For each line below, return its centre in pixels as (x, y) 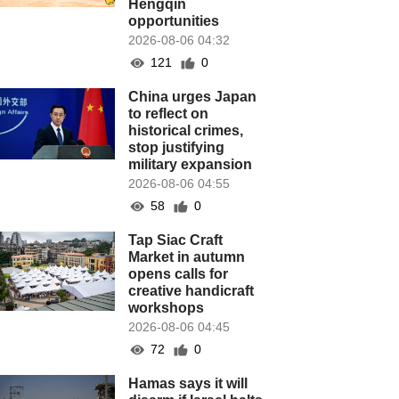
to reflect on (169, 114)
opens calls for (179, 274)
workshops (167, 308)
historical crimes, (186, 130)
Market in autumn (187, 257)
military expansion (191, 164)
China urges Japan (193, 97)
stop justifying (177, 147)
